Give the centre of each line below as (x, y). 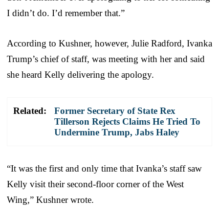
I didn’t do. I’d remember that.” (66, 13)
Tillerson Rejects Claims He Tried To (127, 121)
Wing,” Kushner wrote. (50, 199)
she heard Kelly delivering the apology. (80, 74)
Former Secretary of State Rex (115, 110)
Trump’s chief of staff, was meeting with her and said (106, 59)
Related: (30, 110)
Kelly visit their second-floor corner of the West (95, 184)
